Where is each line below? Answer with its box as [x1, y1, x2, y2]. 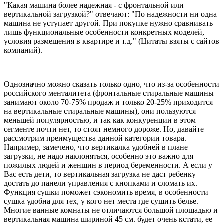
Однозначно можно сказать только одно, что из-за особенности [4, 80, 219, 89]
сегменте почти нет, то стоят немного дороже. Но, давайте [4, 125, 204, 134]
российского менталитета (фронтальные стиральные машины [4, 89, 214, 98]
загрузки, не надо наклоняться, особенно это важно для [4, 152, 193, 161]
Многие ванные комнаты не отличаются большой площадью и [4, 206, 218, 215]
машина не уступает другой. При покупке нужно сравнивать [4, 19, 213, 28]
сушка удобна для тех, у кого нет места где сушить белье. [4, 197, 198, 206]
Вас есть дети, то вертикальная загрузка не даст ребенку [4, 170, 196, 179]
